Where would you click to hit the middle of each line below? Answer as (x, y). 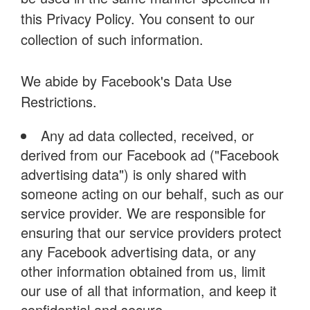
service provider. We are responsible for (143, 213)
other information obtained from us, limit (143, 271)
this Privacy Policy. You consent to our (138, 18)
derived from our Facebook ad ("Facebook (150, 155)
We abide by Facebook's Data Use (126, 81)
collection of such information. (112, 39)
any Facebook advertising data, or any (138, 252)
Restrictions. (59, 101)
